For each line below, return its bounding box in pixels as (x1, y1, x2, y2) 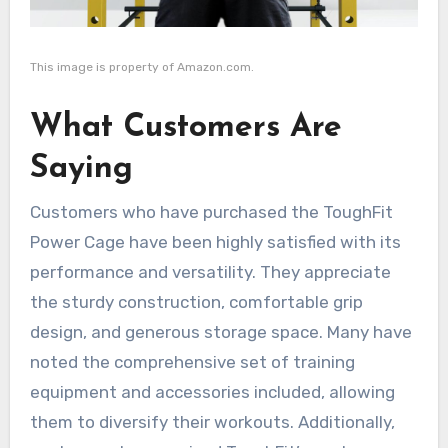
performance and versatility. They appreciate (29, 261, 391, 282)
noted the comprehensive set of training (29, 351, 355, 372)
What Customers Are (29, 112, 342, 145)
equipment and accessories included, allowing (29, 381, 395, 402)
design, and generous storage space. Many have (29, 321, 412, 342)
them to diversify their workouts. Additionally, (29, 411, 395, 432)
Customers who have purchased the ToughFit (29, 201, 393, 222)
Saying (29, 153, 133, 186)
